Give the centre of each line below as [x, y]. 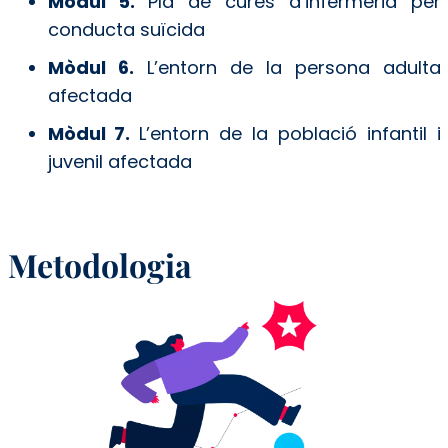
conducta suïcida [126, 30]
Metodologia [99, 265]
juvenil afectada [119, 162]
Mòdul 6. [90, 68]
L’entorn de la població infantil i [290, 134]
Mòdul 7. [93, 134]
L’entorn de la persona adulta [287, 68]
